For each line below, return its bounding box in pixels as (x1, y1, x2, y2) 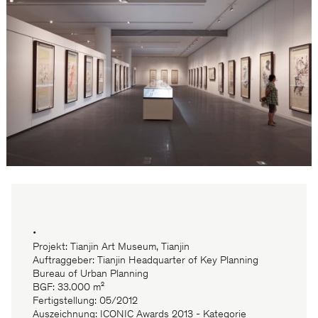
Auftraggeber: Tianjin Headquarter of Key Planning (33, 256, 258, 267)
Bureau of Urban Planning (33, 269, 148, 280)
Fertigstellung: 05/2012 (33, 296, 138, 307)
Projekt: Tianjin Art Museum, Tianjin (33, 242, 190, 253)
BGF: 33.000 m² (33, 283, 104, 294)
